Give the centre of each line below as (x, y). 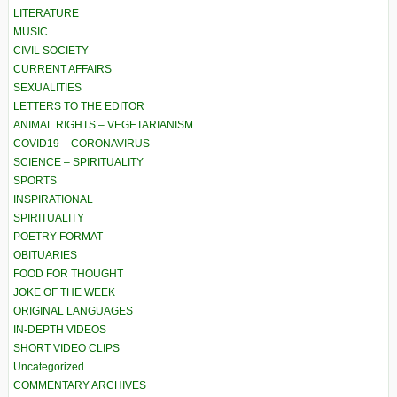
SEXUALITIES (47, 88)
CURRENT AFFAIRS (62, 70)
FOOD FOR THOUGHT (68, 274)
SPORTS (35, 181)
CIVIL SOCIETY (51, 51)
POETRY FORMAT (58, 237)
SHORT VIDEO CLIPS (66, 349)
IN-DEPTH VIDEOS (60, 330)
